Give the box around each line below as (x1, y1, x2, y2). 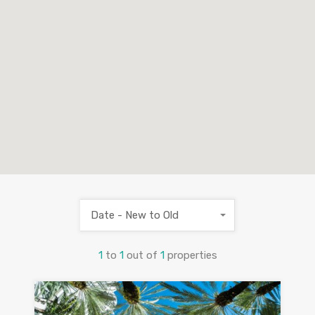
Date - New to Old (91, 209, 179, 221)
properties (167, 249, 217, 262)
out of (126, 249, 160, 262)
